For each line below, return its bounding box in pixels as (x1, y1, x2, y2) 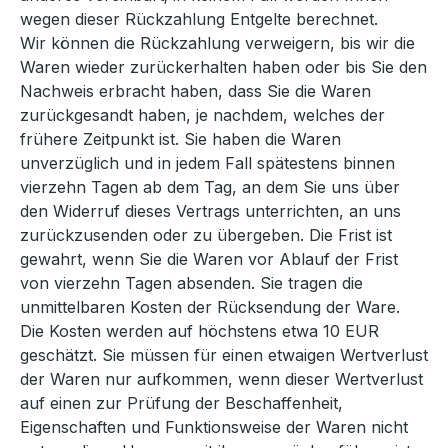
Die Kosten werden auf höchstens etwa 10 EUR (20, 320, 379, 341)
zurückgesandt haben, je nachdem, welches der (20, 104, 385, 125)
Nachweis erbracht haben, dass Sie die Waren (20, 80, 371, 101)
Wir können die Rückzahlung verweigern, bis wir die (20, 32, 415, 53)
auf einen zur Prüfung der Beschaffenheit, (20, 392, 343, 413)
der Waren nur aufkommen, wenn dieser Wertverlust (20, 368, 423, 389)
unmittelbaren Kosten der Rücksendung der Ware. (20, 296, 400, 317)
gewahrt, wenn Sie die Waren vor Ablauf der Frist (20, 248, 398, 269)
